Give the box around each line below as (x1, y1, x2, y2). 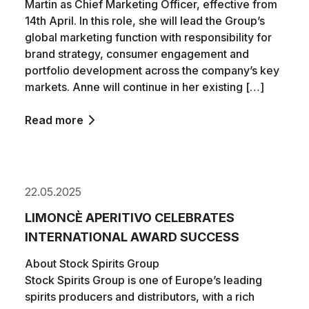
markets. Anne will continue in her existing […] (25, 80, 264, 94)
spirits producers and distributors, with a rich (25, 290, 255, 303)
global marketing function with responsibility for (25, 30, 272, 44)
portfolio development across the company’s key (25, 63, 279, 77)
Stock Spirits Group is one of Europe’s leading (25, 273, 262, 287)
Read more (25, 113, 83, 127)
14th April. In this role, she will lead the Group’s (25, 14, 265, 28)
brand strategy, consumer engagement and (25, 47, 249, 61)
